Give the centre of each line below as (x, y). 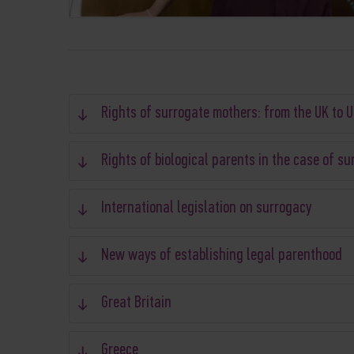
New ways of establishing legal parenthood (222, 256)
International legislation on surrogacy (206, 208)
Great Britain (136, 303)
